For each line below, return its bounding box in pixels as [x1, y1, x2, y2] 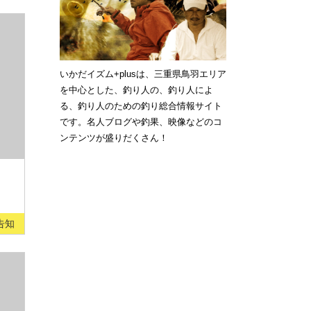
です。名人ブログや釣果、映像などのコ [60, 116, 222, 127]
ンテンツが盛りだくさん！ [60, 132, 168, 143]
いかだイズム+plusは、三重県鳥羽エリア [60, 68, 226, 79]
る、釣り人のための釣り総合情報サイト [60, 100, 222, 111]
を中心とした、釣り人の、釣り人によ [60, 84, 213, 95]
